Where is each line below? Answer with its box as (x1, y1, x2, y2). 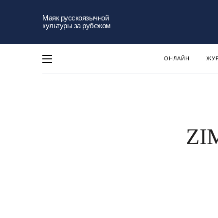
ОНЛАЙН (164, 55, 190, 61)
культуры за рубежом (42, 21, 110, 30)
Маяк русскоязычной (42, 14, 109, 22)
